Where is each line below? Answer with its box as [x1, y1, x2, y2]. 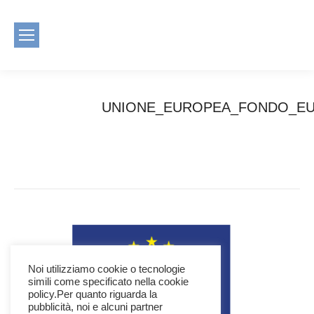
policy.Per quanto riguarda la [28, 289, 157, 300]
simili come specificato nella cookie [28, 276, 189, 287]
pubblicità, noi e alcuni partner [28, 301, 163, 313]
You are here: [14, 121, 75, 134]
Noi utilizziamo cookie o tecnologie [28, 264, 185, 275]
